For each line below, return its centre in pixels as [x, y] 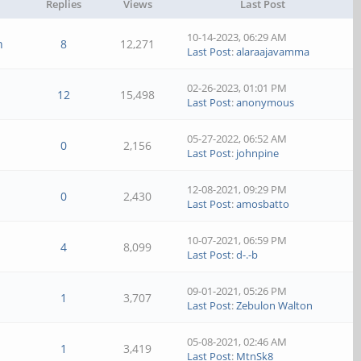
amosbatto [263, 204]
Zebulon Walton [275, 305]
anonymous [266, 102]
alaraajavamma [273, 52]
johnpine [258, 153]
